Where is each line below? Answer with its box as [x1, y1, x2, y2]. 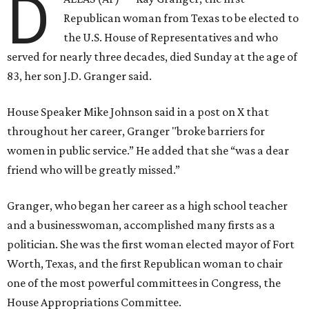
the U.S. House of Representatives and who [63, 30, 279, 44]
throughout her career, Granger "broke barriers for [7, 123, 265, 138]
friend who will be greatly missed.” [7, 162, 180, 177]
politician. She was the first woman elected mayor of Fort [7, 237, 295, 251]
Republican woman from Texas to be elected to [63, 10, 299, 25]
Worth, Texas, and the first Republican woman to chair [7, 256, 283, 270]
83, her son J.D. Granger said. [7, 68, 152, 83]
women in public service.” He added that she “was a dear [7, 143, 289, 157]
